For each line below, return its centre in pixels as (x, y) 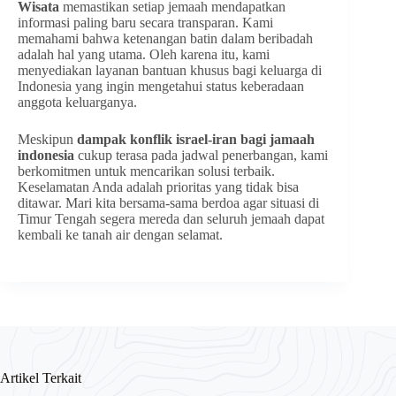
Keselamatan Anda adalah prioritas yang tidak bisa (158, 187)
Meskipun (47, 140)
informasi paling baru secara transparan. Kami (145, 23)
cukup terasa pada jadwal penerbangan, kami (201, 156)
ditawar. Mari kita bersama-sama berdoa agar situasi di (168, 203)
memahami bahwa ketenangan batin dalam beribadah (165, 39)
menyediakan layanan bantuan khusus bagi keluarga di (170, 71)
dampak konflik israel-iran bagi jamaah (196, 140)
